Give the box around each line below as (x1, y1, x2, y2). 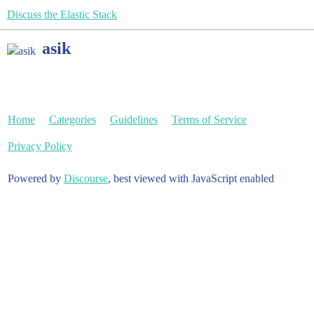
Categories (48, 114, 96, 125)
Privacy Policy (7, 140, 72, 152)
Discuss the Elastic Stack (7, 8, 117, 20)
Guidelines (109, 114, 158, 125)
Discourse (63, 172, 108, 184)
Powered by (7, 172, 64, 184)
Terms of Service (171, 114, 247, 125)
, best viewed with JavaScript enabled (107, 172, 274, 184)
